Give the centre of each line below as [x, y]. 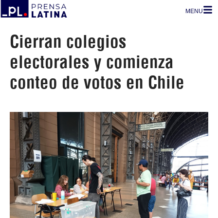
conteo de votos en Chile [97, 82]
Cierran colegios [68, 41]
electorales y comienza [92, 62]
